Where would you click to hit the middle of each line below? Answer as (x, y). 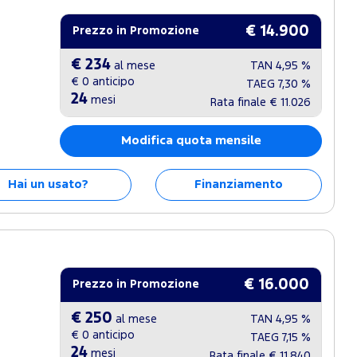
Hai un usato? (48, 184)
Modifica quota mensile (191, 141)
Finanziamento (238, 184)
